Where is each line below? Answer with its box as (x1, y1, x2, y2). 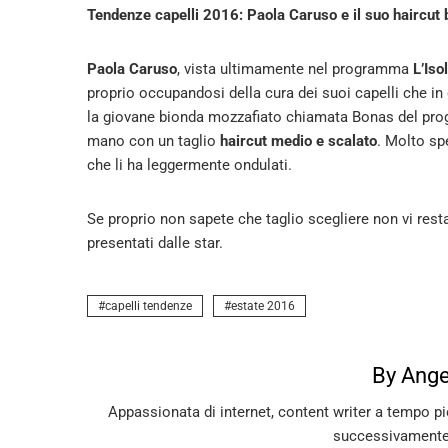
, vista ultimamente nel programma (177, 60, 413, 78)
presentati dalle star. (87, 234, 223, 252)
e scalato (316, 132, 377, 150)
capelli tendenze (105, 299, 192, 313)
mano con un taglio (87, 132, 216, 150)
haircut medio (216, 132, 312, 150)
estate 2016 (231, 299, 295, 313)
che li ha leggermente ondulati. (87, 156, 292, 174)
